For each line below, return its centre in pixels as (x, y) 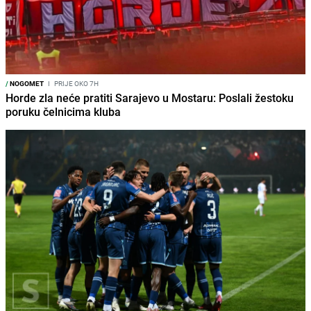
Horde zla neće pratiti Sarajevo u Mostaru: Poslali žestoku (150, 98)
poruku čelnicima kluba (63, 112)
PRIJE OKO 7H (76, 84)
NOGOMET (26, 84)
